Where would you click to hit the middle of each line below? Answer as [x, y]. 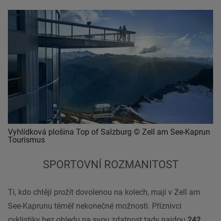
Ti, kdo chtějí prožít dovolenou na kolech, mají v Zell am [104, 192]
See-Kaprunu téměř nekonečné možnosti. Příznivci [95, 206]
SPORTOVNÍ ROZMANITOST [110, 165]
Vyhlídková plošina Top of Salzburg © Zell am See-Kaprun [109, 132]
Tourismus [26, 140]
